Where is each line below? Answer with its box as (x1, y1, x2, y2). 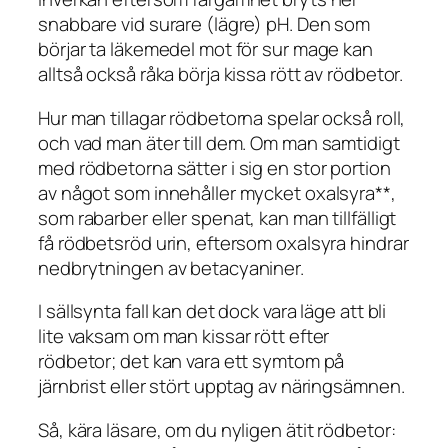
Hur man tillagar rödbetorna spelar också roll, (38, 104, 406, 131)
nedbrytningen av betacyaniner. (38, 254, 304, 281)
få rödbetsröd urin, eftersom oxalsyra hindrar (38, 229, 409, 256)
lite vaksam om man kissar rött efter (38, 323, 330, 350)
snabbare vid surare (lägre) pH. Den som (38, 11, 371, 38)
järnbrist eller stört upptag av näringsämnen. (38, 373, 405, 400)
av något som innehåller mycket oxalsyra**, (38, 179, 396, 206)
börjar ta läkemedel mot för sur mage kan (38, 36, 373, 63)
